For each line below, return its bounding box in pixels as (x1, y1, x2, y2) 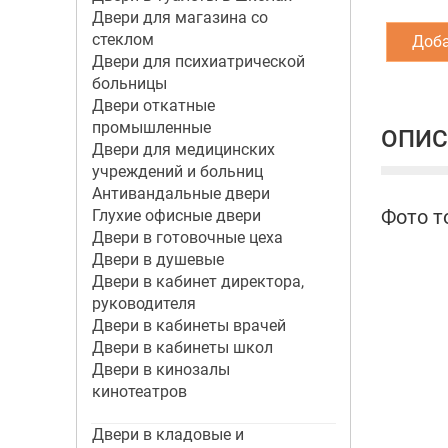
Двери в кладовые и (91, 425, 244, 444)
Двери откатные (91, 96, 215, 115)
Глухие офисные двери (91, 206, 261, 225)
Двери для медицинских (91, 140, 275, 159)
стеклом (91, 30, 154, 49)
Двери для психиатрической (91, 52, 305, 71)
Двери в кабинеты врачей (91, 316, 286, 335)
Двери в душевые (91, 250, 224, 269)
